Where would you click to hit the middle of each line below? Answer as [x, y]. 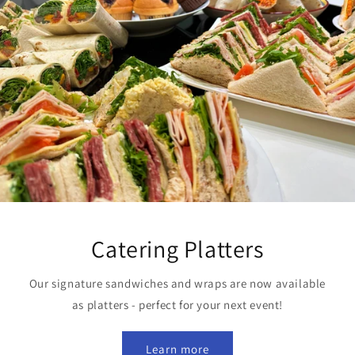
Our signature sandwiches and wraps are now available [177, 283]
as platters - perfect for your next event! [177, 304]
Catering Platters [177, 248]
